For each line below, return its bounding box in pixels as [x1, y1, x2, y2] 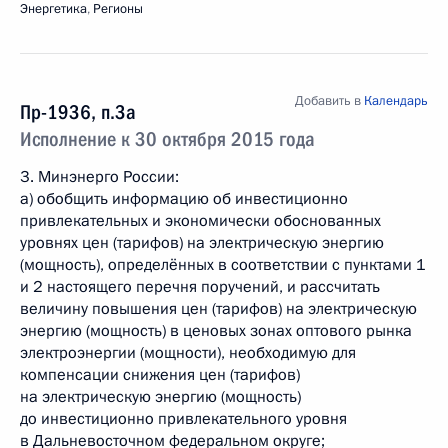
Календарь [364, 92, 428, 110]
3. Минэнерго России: [20, 166, 179, 188]
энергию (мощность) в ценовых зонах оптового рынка [20, 320, 412, 342]
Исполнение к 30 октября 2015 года [20, 127, 315, 151]
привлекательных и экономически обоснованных [20, 210, 381, 232]
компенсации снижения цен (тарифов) [20, 364, 300, 386]
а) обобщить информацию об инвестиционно [20, 188, 348, 210]
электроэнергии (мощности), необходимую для [20, 342, 356, 364]
